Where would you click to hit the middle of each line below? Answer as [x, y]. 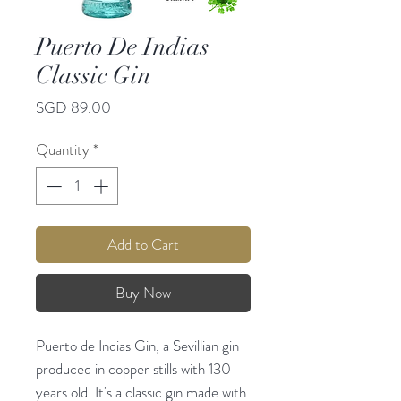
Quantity [63, 150]
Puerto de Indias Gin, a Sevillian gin [137, 345]
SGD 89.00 [73, 108]
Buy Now [143, 292]
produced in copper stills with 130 [133, 368]
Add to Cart [143, 244]
